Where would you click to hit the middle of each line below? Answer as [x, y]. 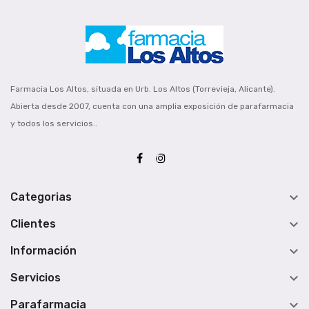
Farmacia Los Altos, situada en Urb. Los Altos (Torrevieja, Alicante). [143, 89]
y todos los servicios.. [54, 123]
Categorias [41, 197]
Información [43, 250]
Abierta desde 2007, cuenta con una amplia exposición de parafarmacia [152, 106]
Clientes [33, 223]
